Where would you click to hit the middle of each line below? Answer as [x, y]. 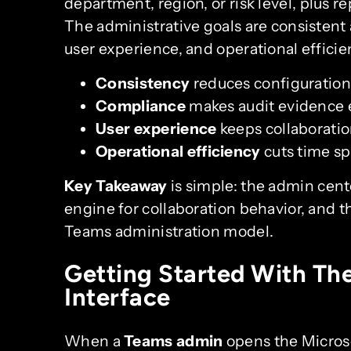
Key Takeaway [116, 186]
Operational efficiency [178, 152]
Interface [118, 297]
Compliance [141, 106]
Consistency [143, 83]
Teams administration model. [169, 232]
